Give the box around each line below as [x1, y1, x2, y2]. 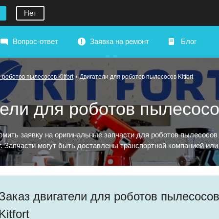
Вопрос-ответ [13, 37, 58, 45]
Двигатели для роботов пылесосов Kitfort [80, 73, 193, 80]
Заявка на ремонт [90, 37, 149, 45]
